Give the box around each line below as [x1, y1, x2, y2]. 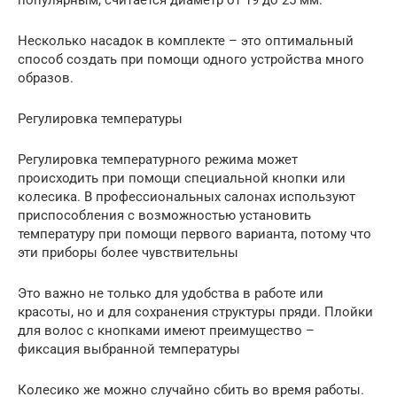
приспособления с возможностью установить [18, 207, 311, 224]
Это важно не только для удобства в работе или [18, 285, 323, 302]
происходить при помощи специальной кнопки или [18, 170, 346, 187]
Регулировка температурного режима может [18, 152, 298, 168]
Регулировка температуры [18, 111, 183, 128]
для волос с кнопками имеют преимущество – [18, 323, 315, 339]
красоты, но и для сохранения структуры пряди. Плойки [18, 304, 373, 321]
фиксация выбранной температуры [18, 341, 240, 358]
